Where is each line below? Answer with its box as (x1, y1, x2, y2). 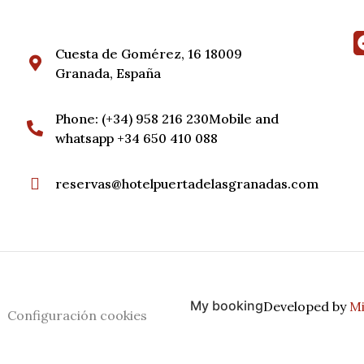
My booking (190, 297, 263, 314)
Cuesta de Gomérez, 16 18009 (55, 45, 246, 63)
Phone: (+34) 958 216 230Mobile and (55, 110, 279, 128)
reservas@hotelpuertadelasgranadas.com (55, 175, 319, 193)
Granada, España (55, 65, 162, 82)
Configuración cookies (7, 307, 147, 324)
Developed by (263, 298, 349, 315)
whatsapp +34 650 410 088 (55, 130, 219, 147)
